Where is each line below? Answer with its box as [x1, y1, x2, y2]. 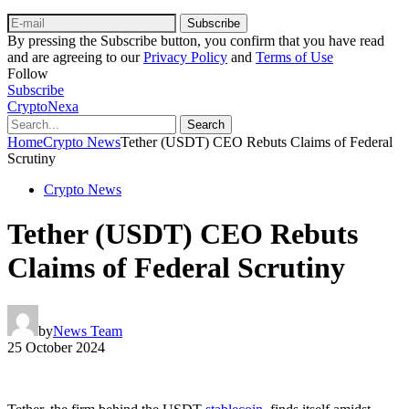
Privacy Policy [143, 48, 227, 65]
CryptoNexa [7, 98, 79, 114]
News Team [53, 322, 122, 339]
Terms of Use [256, 48, 333, 65]
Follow [7, 65, 48, 81]
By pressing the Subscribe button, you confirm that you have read [7, 32, 384, 48]
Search [187, 117, 225, 131]
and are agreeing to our [7, 48, 143, 65]
